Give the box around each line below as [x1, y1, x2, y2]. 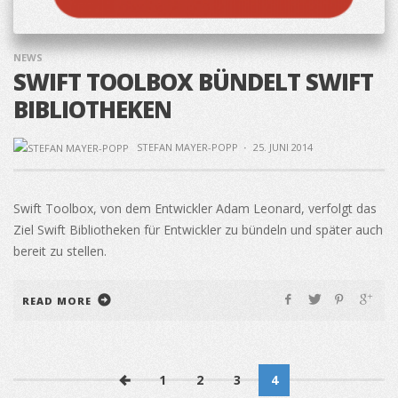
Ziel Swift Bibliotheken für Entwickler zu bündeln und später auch [13, 220, 383, 238]
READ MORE [22, 293, 92, 307]
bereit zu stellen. [13, 242, 107, 259]
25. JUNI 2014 [252, 139, 313, 154]
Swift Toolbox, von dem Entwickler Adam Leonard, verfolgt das [13, 199, 377, 217]
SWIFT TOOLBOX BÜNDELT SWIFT [13, 65, 373, 98]
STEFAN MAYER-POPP [136, 139, 238, 154]
